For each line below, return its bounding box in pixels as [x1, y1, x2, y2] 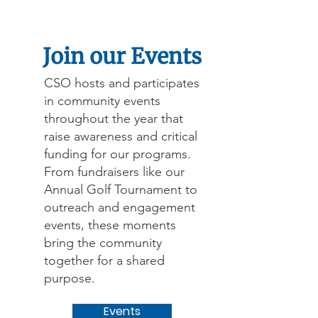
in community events [43, 93, 160, 109]
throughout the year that [43, 111, 183, 126]
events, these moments [43, 217, 176, 233]
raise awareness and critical [43, 128, 197, 144]
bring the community [43, 235, 162, 251]
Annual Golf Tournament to [43, 182, 197, 197]
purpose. [43, 270, 95, 286]
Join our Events [42, 43, 202, 70]
